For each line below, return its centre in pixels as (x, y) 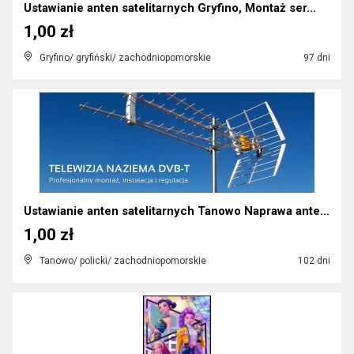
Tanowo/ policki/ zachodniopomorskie (123, 261)
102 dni (313, 261)
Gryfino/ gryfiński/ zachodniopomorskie (125, 58)
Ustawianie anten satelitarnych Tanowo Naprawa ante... (177, 211)
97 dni (316, 58)
